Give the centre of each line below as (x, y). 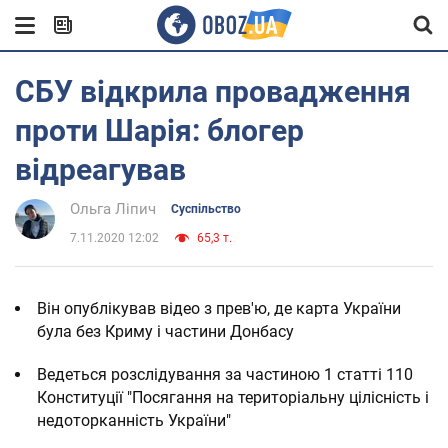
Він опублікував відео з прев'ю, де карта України (219, 308)
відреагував (100, 169)
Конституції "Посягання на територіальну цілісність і (233, 397)
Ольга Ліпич (113, 209)
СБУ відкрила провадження (213, 91)
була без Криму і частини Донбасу (165, 331)
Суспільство (206, 209)
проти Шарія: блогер (159, 130)
